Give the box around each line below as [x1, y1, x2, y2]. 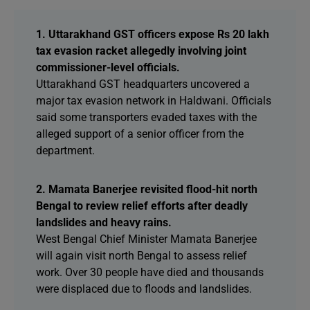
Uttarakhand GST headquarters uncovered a [36, 77, 250, 91]
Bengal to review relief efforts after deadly [36, 199, 248, 212]
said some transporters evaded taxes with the [36, 111, 257, 124]
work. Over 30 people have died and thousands [36, 266, 264, 279]
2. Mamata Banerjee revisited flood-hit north [36, 183, 257, 196]
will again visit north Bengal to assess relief [36, 249, 247, 262]
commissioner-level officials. [36, 61, 180, 74]
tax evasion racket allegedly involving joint [36, 44, 246, 57]
